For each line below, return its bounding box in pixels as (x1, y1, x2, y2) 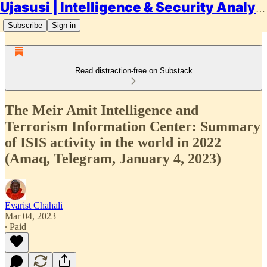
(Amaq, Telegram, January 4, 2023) (5, 150, 221, 166)
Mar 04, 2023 (5, 210, 56, 221)
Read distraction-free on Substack (74, 66, 193, 75)
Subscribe (8, 21, 42, 30)
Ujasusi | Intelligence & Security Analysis (256, 4, 265, 14)
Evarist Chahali (5, 200, 63, 210)
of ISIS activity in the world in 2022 (5, 134, 221, 150)
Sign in (52, 21, 76, 30)
